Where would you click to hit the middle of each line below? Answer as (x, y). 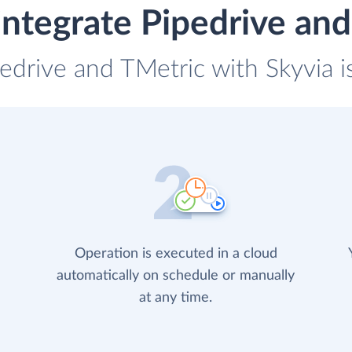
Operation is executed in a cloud (176, 254)
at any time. (176, 298)
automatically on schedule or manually (176, 276)
